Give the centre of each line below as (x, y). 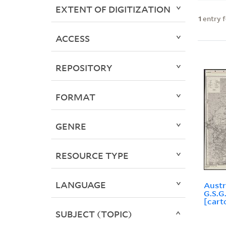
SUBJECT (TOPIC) (94, 214)
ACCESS (72, 39)
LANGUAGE (80, 185)
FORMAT (75, 97)
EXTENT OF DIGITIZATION (113, 9)
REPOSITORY (84, 68)
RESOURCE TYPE (92, 156)
